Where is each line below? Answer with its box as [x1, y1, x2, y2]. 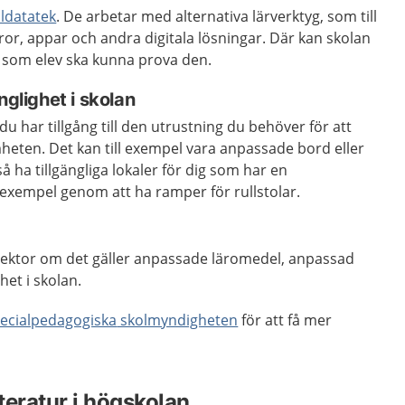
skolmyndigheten [117, 310, 239, 330]
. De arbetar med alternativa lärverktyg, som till [56, 6, 378, 26]
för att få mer [238, 310, 333, 330]
